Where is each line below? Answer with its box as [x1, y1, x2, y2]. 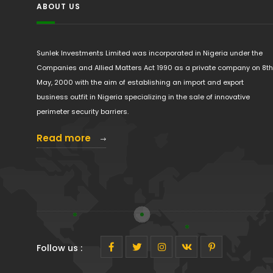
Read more [37, 132, 93, 144]
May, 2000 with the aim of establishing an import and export [37, 77, 244, 87]
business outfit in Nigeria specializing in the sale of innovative [37, 92, 250, 102]
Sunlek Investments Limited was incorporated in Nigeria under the [37, 48, 263, 58]
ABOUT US [37, 1, 80, 12]
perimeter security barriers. [37, 107, 129, 116]
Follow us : [37, 242, 82, 254]
